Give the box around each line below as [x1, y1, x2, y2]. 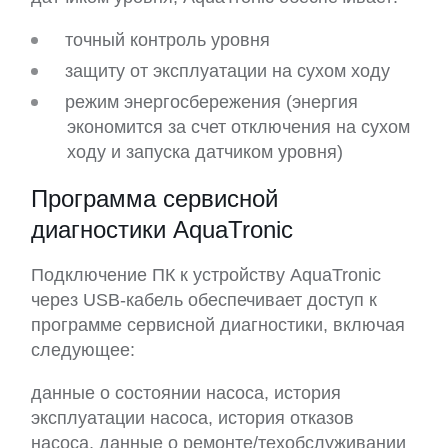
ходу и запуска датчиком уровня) [67, 142, 343, 163]
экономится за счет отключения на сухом [67, 117, 410, 138]
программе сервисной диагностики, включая [31, 315, 405, 336]
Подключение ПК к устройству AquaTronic [31, 265, 381, 286]
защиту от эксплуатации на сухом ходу [65, 61, 390, 82]
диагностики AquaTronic [31, 216, 293, 244]
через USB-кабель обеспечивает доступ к [31, 290, 377, 311]
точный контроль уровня [65, 30, 270, 51]
